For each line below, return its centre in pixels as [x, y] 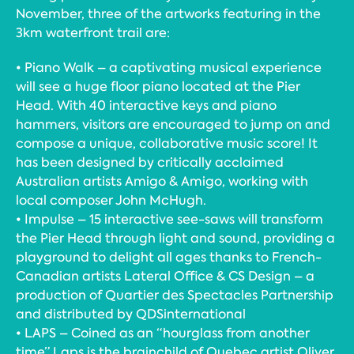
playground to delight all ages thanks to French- [169, 257]
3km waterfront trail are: [93, 32]
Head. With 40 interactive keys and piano [146, 105]
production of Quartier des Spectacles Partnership [175, 295]
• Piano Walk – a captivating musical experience [169, 67]
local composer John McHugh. [111, 200]
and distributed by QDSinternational [131, 314]
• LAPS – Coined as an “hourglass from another [163, 333]
